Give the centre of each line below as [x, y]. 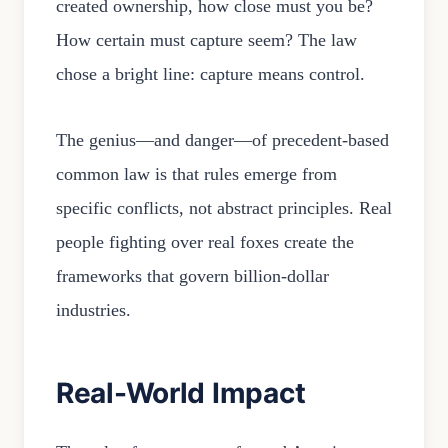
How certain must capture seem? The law [206, 40]
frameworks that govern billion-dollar [192, 276]
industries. [93, 310]
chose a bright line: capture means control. [210, 74]
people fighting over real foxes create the [205, 242]
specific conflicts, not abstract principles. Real [224, 208]
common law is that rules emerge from [196, 174]
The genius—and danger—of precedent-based [222, 140]
